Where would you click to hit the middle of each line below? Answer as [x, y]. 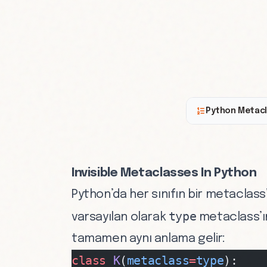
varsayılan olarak [120, 217]
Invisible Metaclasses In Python [164, 173]
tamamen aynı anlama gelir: [148, 239]
